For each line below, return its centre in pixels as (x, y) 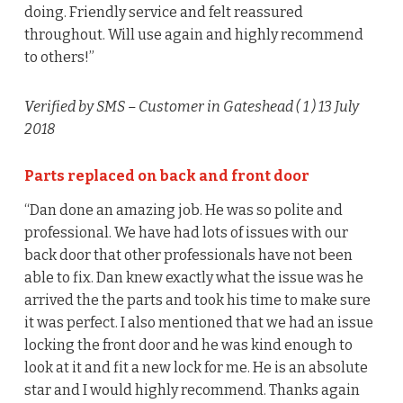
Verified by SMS (74, 107)
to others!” (59, 58)
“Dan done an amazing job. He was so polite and (183, 210)
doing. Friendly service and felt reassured (163, 13)
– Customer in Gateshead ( (215, 107)
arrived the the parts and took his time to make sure (197, 300)
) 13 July (333, 107)
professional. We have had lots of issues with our (186, 233)
